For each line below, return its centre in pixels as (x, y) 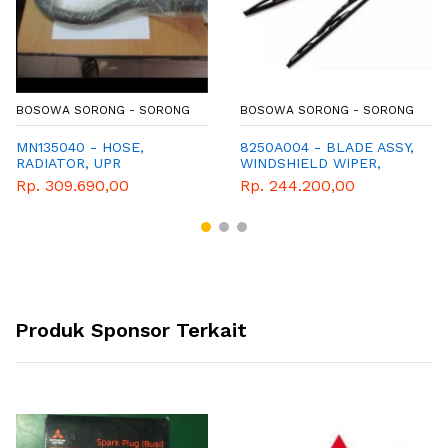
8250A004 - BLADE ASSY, (327, 147)
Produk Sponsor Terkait (131, 329)
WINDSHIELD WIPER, (310, 163)
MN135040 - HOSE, (80, 147)
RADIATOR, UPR (68, 163)
